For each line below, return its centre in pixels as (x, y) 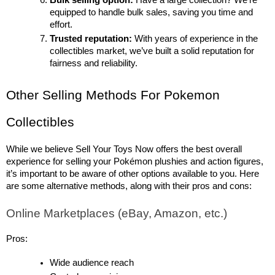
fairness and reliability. (94, 64)
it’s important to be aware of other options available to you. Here (133, 174)
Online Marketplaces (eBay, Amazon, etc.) (117, 214)
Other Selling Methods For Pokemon (113, 95)
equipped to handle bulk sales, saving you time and (152, 13)
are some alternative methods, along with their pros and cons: (129, 186)
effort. (61, 25)
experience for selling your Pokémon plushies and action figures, (135, 162)
